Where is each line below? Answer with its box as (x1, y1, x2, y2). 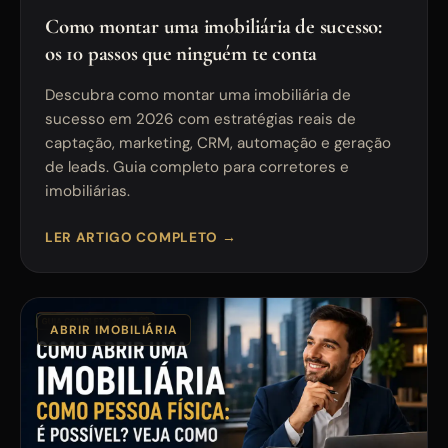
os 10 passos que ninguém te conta (45, 40, 318, 66)
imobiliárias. (45, 180, 130, 201)
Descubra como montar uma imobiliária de (45, 84, 351, 105)
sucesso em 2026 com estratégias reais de (45, 108, 356, 129)
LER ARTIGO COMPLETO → (45, 228, 237, 246)
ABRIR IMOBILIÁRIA (50, 321, 179, 338)
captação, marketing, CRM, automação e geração (45, 132, 391, 153)
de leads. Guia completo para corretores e (45, 156, 349, 177)
